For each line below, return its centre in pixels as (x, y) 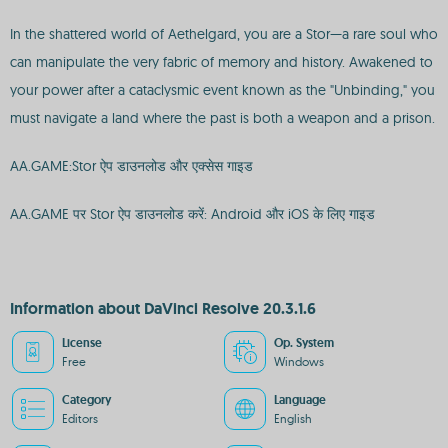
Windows (299, 361)
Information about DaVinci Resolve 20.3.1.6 (163, 308)
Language (300, 400)
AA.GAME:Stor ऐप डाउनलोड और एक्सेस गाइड (131, 166)
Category (86, 400)
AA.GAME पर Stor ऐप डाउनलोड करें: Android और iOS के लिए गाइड (192, 214)
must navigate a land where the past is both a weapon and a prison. (222, 118)
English (293, 418)
